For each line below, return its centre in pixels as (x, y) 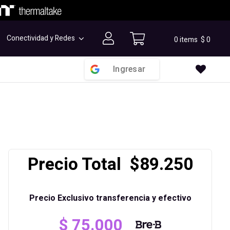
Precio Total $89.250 (110, 165)
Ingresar (129, 69)
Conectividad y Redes (41, 38)
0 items (187, 40)
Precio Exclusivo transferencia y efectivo (110, 198)
